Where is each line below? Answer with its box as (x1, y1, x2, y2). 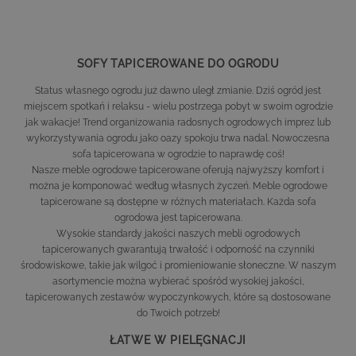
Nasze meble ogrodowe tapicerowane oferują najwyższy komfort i (32, 164, 324, 176)
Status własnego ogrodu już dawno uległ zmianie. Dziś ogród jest (35, 84, 321, 96)
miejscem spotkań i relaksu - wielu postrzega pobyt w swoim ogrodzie (23, 100, 333, 112)
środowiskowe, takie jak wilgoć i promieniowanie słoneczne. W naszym (20, 259, 336, 271)
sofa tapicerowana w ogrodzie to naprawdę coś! (72, 148, 284, 160)
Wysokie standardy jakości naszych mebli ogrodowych (56, 227, 300, 239)
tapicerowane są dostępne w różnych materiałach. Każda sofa (40, 195, 316, 207)
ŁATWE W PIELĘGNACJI (109, 333, 247, 346)
